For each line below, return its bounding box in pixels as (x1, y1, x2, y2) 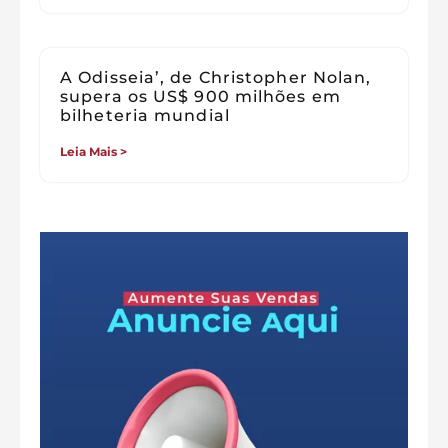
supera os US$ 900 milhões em (60, 86, 341, 106)
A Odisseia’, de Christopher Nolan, (60, 67, 372, 87)
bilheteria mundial (60, 105, 230, 125)
